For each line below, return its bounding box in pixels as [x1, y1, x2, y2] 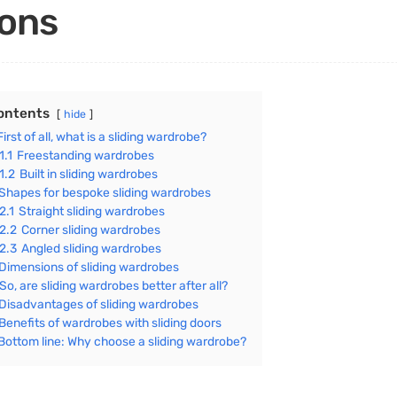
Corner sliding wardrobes [20, 222, 160, 237]
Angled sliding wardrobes [20, 241, 161, 256]
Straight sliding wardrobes [18, 204, 165, 219]
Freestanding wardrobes [16, 148, 154, 163]
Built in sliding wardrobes [19, 167, 158, 182]
